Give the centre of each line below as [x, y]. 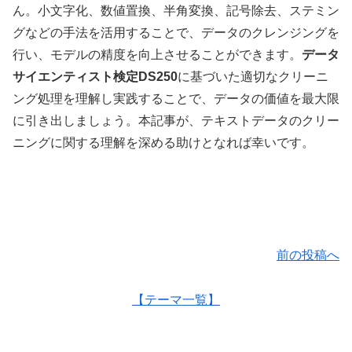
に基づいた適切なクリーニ [253, 77]
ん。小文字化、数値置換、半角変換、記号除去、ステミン [176, 11]
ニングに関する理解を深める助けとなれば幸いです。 [163, 143]
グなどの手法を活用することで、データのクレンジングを [176, 33]
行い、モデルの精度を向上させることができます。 [157, 55]
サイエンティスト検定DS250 [95, 77]
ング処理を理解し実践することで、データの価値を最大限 [176, 99]
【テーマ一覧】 [176, 299]
